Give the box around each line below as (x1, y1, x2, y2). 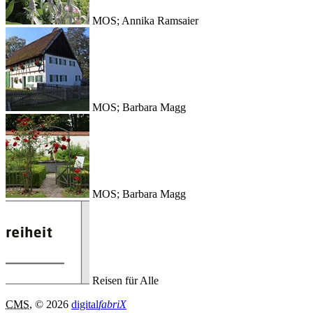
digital (71, 298, 99, 310)
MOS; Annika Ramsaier (92, 14, 198, 27)
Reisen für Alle (92, 274, 159, 286)
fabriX (99, 298, 126, 310)
